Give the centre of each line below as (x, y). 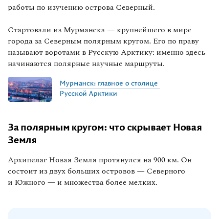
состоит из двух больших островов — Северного (97, 171)
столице (144, 84)
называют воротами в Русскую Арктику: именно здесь (107, 52)
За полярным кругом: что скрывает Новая (105, 127)
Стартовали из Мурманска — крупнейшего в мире (100, 30)
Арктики (103, 94)
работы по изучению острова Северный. (82, 7)
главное (110, 84)
